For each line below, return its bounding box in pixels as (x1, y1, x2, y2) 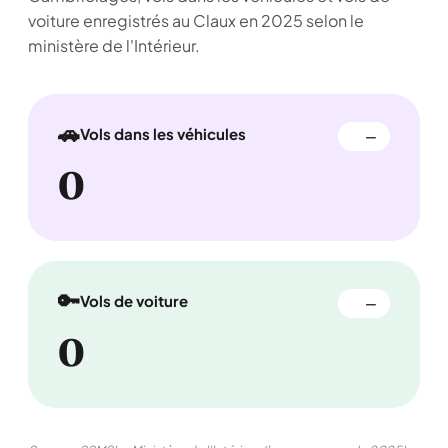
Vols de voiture (80, 290, 188, 310)
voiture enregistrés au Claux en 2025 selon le (28, 10, 364, 31)
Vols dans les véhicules (80, 123, 246, 143)
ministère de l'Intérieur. (28, 35, 200, 56)
